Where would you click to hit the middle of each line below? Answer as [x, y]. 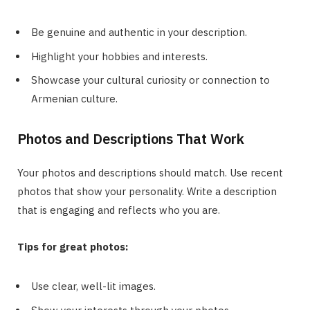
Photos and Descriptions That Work [131, 139]
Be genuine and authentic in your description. [139, 33]
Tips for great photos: [73, 247]
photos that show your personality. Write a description [147, 192]
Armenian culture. [74, 99]
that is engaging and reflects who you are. [119, 210]
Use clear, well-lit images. [93, 286]
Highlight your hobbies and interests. [119, 56]
